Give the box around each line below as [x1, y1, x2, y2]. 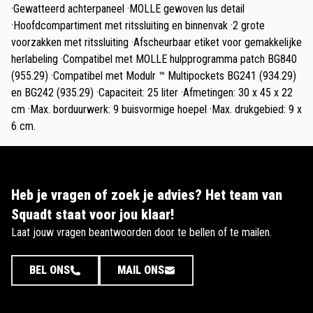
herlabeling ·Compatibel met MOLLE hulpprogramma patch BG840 [11, 52, 297, 66]
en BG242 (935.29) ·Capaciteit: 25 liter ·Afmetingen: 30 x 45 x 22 [11, 85, 293, 99]
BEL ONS [29, 263, 70, 277]
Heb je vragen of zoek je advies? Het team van [11, 186, 282, 203]
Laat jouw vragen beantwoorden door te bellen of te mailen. [11, 225, 272, 239]
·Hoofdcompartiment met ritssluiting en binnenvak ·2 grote [11, 18, 265, 32]
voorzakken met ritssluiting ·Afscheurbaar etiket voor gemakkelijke [11, 35, 302, 49]
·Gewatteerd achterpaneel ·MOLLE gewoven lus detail [11, 1, 245, 15]
